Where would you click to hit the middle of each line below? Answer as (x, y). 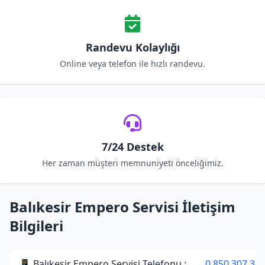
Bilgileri (36, 226)
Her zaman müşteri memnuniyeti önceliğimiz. (132, 163)
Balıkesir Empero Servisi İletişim (122, 207)
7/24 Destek (132, 147)
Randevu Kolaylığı (132, 47)
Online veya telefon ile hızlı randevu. (132, 64)
